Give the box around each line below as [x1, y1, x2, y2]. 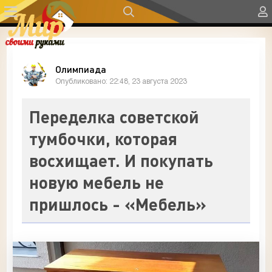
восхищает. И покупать [29, 150, 213, 171]
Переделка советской [29, 106, 199, 127]
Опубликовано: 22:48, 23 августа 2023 [55, 78, 187, 85]
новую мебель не [29, 172, 164, 192]
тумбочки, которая [29, 128, 177, 149]
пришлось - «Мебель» [29, 194, 206, 214]
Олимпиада [55, 63, 106, 75]
